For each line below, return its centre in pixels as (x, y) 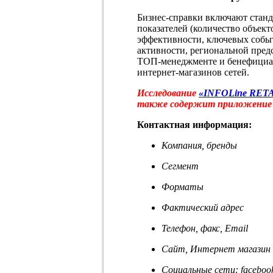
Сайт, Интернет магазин (216, 249)
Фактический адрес (203, 207)
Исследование (167, 93)
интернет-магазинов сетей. (193, 72)
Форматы (183, 186)
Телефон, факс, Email (205, 228)
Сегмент (180, 166)
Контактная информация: (194, 124)
